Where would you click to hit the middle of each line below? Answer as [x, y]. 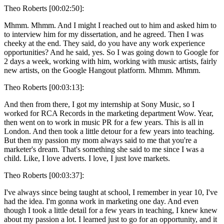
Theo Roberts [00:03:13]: [44, 87]
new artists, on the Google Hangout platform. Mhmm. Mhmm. [102, 70]
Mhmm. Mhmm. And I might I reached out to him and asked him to [110, 25]
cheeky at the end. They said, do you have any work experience [104, 43]
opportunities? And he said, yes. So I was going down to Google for [111, 52]
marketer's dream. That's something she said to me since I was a [104, 149]
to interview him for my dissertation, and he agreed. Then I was [104, 34]
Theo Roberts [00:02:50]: [44, 8]
